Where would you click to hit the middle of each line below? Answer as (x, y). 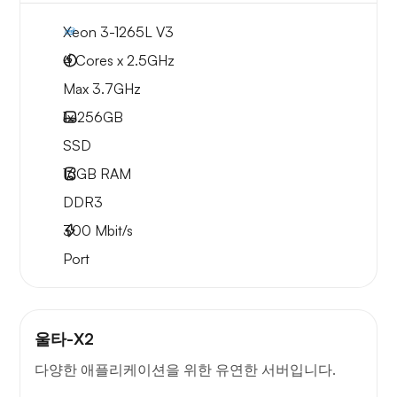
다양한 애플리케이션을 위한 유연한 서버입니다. (185, 370)
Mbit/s (112, 231)
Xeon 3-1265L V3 (118, 32)
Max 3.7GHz (102, 89)
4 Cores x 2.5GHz (119, 61)
